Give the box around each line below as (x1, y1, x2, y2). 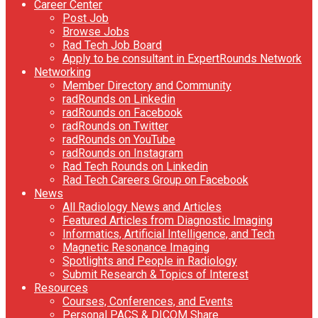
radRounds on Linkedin (62, 92, 175, 106)
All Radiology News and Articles (62, 199, 221, 214)
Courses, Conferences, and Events (62, 294, 233, 308)
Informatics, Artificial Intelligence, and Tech (62, 226, 275, 241)
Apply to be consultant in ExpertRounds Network (62, 51, 302, 65)
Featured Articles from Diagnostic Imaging (62, 213, 273, 227)
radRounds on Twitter (62, 119, 168, 133)
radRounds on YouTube (62, 132, 175, 146)
